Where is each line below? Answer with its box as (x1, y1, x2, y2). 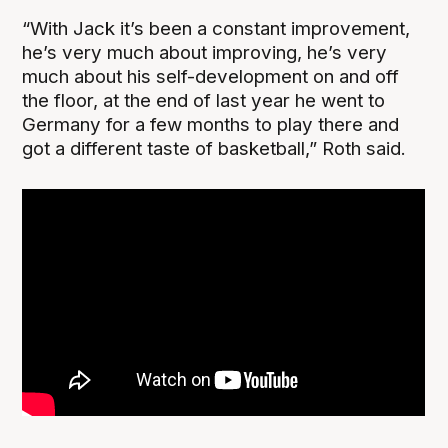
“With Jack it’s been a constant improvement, (22, 17, 411, 41)
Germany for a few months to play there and (22, 113, 400, 137)
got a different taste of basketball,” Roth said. (22, 137, 407, 161)
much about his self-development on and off (22, 65, 400, 89)
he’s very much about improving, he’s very (22, 41, 388, 65)
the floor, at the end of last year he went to (22, 89, 386, 113)
